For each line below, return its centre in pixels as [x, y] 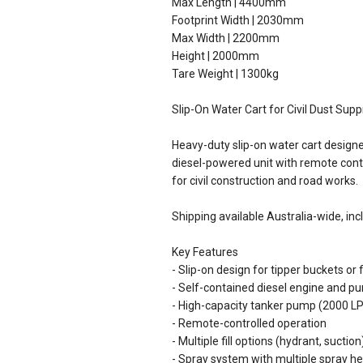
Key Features [205, 252]
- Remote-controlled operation [249, 323]
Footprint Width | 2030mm [238, 20]
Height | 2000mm [216, 56]
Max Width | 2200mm [226, 38]
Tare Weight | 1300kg [225, 74]
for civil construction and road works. [265, 181]
